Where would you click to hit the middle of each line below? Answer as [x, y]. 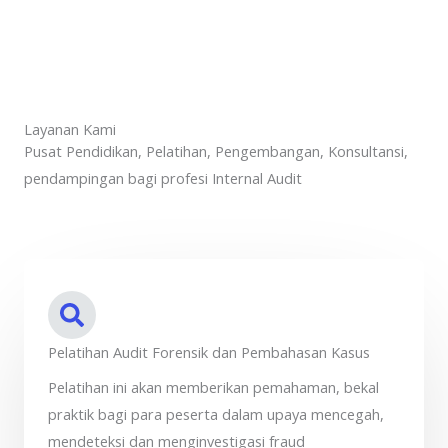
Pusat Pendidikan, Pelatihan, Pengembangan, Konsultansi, [216, 151]
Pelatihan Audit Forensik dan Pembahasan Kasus [209, 352]
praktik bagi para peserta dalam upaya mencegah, [216, 414]
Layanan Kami [70, 129]
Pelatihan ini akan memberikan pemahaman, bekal [213, 387]
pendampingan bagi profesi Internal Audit [163, 178]
